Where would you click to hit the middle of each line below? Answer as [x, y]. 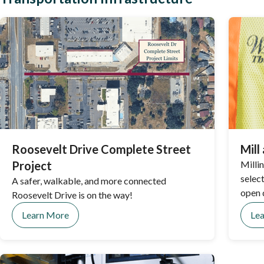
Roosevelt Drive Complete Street [101, 149]
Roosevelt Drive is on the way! [72, 195]
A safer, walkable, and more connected [89, 181]
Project [32, 166]
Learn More [45, 215]
